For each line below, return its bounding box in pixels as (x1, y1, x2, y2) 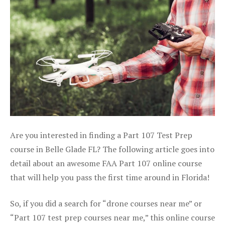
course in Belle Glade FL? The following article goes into (10, 143, 214, 155)
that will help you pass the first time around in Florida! (10, 171, 209, 183)
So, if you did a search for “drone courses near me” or (10, 197, 202, 209)
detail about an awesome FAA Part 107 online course (10, 157, 202, 169)
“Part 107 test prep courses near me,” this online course (10, 211, 215, 223)
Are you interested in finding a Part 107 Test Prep (10, 129, 192, 141)
